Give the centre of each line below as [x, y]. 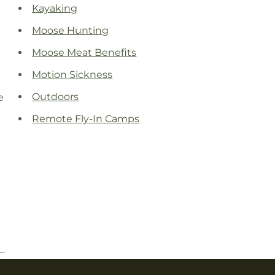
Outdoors [56, 97]
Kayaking [55, 9]
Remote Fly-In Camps [86, 119]
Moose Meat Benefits [84, 53]
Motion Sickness [72, 75]
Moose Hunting [71, 31]
